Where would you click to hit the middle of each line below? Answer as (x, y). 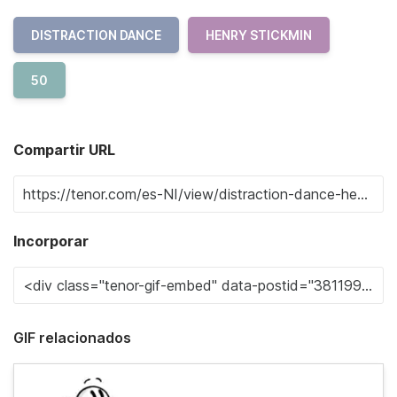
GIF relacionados (72, 337)
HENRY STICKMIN (259, 35)
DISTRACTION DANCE (96, 35)
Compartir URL (64, 149)
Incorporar (51, 241)
